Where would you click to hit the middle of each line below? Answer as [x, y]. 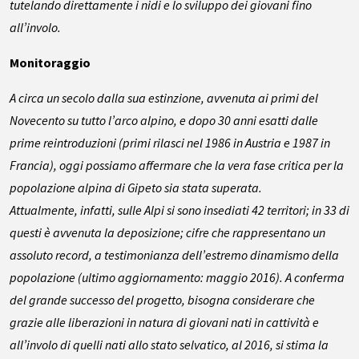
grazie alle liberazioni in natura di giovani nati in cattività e [164, 323]
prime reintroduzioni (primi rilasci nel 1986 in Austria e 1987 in [170, 143]
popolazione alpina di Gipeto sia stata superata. [136, 188]
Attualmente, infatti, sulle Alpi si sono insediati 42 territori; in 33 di [179, 210]
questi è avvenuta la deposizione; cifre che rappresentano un [167, 233]
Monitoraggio [50, 63]
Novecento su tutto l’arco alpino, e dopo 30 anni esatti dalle [164, 121]
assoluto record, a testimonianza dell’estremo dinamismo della [174, 255]
